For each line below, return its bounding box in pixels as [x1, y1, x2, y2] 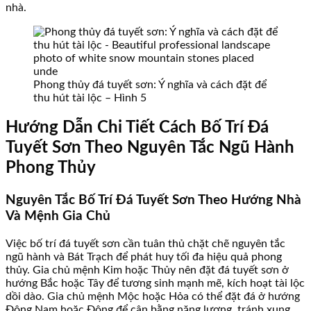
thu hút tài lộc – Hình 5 [33, 92, 146, 103]
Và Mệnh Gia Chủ [6, 210, 110, 224]
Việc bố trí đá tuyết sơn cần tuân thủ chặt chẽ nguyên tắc [6, 238, 285, 250]
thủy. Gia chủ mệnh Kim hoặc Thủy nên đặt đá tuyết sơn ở [6, 264, 289, 276]
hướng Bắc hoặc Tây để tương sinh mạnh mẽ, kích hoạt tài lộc [6, 278, 305, 289]
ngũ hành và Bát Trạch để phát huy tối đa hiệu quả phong [6, 251, 282, 263]
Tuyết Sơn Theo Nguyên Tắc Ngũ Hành [6, 140, 294, 157]
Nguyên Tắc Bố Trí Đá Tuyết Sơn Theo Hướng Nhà [6, 194, 301, 208]
